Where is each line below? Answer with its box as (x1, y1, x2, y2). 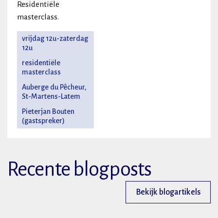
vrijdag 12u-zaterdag (22, 35, 88, 43)
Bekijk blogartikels (136, 188, 200, 197)
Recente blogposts (7, 159, 152, 181)
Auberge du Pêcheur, (22, 83, 86, 91)
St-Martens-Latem (22, 92, 80, 101)
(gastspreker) (22, 117, 65, 125)
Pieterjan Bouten (22, 108, 74, 116)
